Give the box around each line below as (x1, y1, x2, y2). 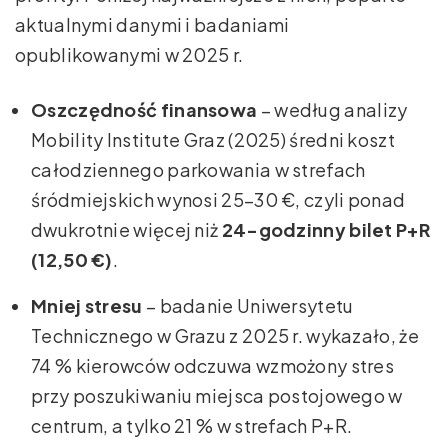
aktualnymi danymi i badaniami (15, 12, 290, 36)
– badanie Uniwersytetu (142, 293, 354, 317)
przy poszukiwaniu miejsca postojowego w (31, 383, 403, 407)
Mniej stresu (31, 293, 143, 317)
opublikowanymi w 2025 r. (15, 42, 244, 66)
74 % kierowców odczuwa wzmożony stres (31, 353, 395, 377)
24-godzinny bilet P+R (221, 217, 430, 241)
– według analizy (257, 97, 408, 121)
